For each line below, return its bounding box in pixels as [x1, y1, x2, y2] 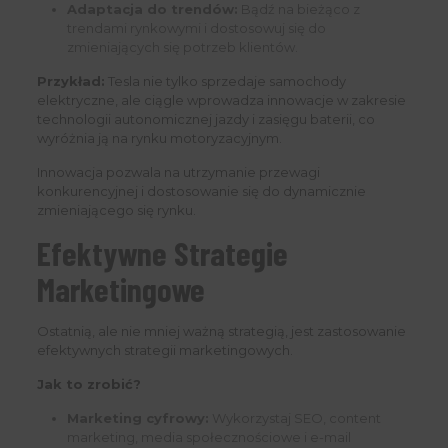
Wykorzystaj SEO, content [208, 410, 381, 427]
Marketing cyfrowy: [66, 410, 209, 427]
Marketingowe [36, 269, 205, 310]
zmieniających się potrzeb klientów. [66, 39, 298, 56]
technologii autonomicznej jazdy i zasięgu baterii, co [36, 111, 375, 128]
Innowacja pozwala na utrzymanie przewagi [36, 164, 320, 181]
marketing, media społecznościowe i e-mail [66, 429, 351, 446]
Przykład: [36, 73, 105, 90]
